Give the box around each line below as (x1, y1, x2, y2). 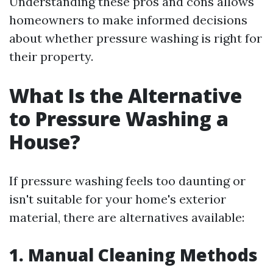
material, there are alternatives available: (9, 210, 244, 225)
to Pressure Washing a (9, 105, 229, 132)
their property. (9, 49, 93, 64)
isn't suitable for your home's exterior (9, 191, 226, 207)
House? (9, 129, 80, 155)
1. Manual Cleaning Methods (9, 243, 258, 266)
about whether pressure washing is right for (9, 30, 262, 46)
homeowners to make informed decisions (9, 12, 247, 27)
